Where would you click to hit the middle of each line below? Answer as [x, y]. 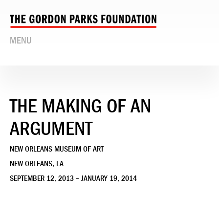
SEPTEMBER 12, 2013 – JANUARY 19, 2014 [73, 178]
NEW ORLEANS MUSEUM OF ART [57, 149]
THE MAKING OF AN [80, 106]
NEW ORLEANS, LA [37, 164]
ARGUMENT [51, 128]
